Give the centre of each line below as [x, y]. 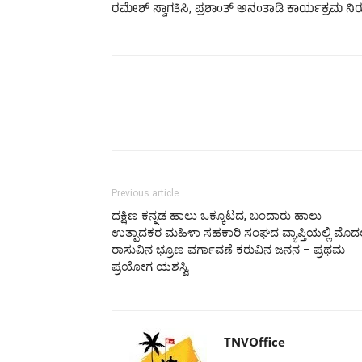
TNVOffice [255, 341]
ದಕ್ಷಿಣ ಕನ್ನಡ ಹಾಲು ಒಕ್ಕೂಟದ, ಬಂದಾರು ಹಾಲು [217, 215]
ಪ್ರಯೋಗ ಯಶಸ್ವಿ [150, 266]
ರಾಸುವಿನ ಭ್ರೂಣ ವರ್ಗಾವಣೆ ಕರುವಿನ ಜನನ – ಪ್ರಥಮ [228, 249]
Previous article [145, 193]
